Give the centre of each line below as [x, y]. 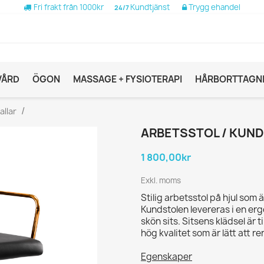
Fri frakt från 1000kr [67, 7]
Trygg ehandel [214, 7]
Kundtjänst [156, 7]
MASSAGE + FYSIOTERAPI [128, 79]
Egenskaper [166, 256]
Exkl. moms [161, 180]
